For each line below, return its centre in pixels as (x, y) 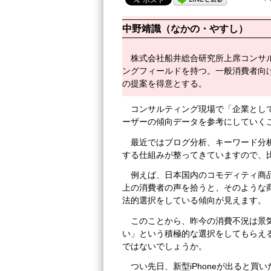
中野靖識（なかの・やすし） (185, 29)
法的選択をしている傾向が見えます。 (194, 201)
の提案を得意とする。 (165, 83)
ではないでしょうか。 (165, 246)
